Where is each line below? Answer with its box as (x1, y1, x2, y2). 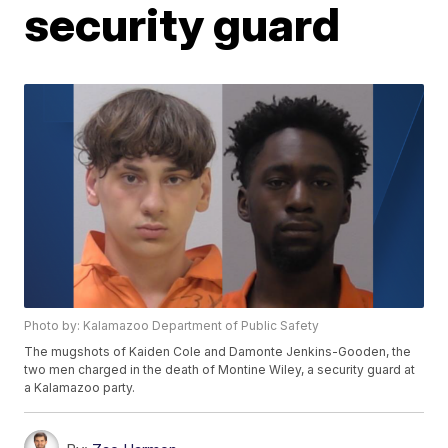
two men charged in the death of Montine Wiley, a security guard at (24, 362, 416, 378)
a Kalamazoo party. (24, 380, 136, 396)
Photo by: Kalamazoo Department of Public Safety (24, 318, 320, 334)
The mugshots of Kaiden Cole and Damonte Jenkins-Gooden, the (24, 344, 412, 360)
